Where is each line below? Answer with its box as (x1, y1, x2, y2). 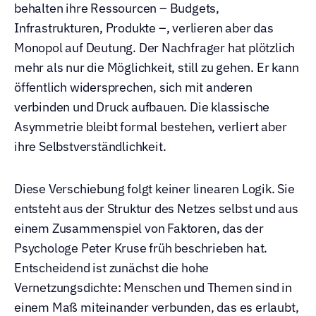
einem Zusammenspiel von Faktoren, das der (14, 220, 264, 236)
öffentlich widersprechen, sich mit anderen (14, 79, 253, 95)
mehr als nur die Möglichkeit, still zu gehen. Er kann (14, 59, 299, 75)
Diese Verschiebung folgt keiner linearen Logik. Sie (14, 181, 295, 197)
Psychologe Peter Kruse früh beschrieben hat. (14, 240, 268, 256)
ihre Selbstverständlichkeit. (14, 138, 166, 154)
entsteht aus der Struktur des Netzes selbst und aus (14, 200, 298, 217)
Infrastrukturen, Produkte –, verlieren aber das (14, 20, 274, 36)
